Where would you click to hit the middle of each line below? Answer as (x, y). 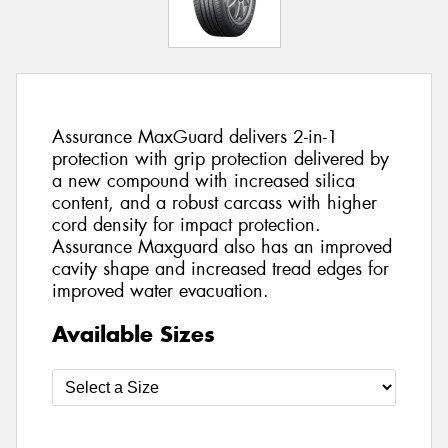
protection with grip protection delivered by (220, 159)
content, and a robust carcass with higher (214, 203)
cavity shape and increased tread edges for (220, 269)
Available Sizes (133, 333)
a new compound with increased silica (203, 181)
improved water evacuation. (160, 291)
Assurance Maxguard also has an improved (222, 247)
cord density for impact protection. (186, 225)
